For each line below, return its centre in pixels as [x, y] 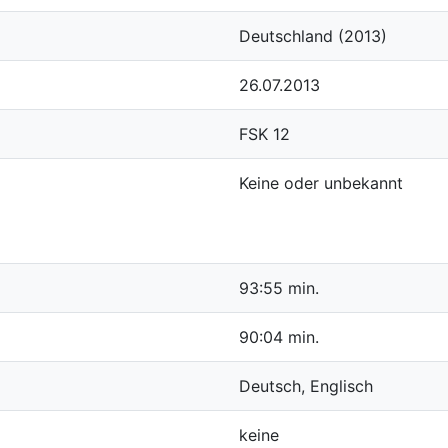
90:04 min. [279, 337]
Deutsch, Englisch [306, 386]
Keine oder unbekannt [321, 183]
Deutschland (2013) [313, 36]
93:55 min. [279, 288]
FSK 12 [264, 134]
